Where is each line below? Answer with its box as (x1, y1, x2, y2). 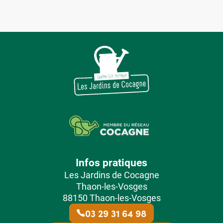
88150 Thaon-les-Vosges (62, 192, 161, 204)
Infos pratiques (76, 155, 147, 169)
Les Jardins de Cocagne (64, 169, 159, 181)
